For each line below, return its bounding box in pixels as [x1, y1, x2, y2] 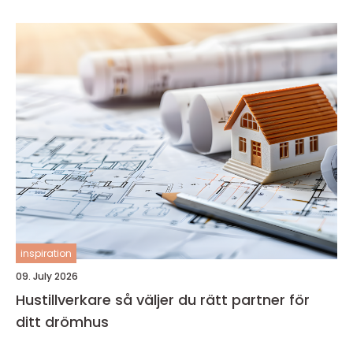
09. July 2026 [16, 269, 78, 283]
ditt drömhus [16, 311, 109, 332]
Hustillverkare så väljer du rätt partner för [16, 289, 115, 310]
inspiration [20, 246, 72, 260]
